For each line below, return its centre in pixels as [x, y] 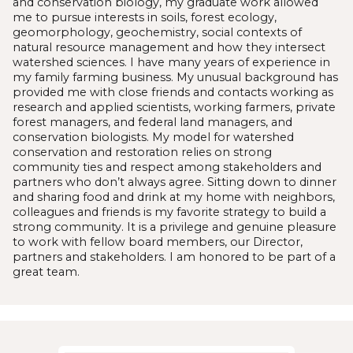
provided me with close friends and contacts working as [173, 92]
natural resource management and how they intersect [169, 47]
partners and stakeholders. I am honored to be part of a [174, 256]
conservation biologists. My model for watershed [153, 137]
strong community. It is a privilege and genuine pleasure [175, 227]
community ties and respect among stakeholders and [167, 167]
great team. [46, 271]
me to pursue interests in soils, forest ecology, [145, 17]
